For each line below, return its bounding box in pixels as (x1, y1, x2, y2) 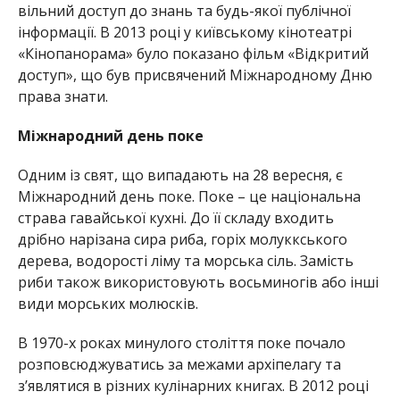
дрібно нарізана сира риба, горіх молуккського (17, 229, 347, 249)
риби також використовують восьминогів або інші (17, 271, 379, 292)
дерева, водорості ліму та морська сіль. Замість (17, 250, 354, 271)
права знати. (17, 86, 108, 106)
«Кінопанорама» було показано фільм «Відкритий (17, 43, 369, 63)
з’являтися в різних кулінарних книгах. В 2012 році (17, 375, 369, 396)
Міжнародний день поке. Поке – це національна (17, 186, 361, 206)
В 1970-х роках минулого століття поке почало (17, 332, 346, 353)
